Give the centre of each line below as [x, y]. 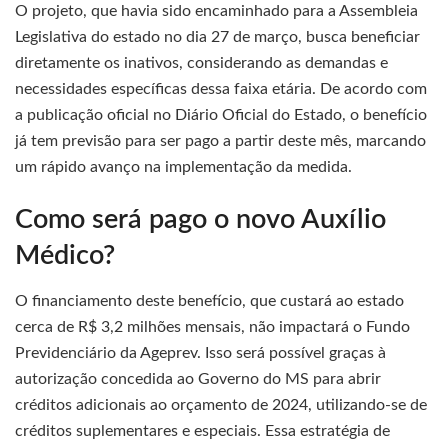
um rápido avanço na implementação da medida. [183, 166]
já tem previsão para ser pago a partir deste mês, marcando [220, 140]
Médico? [65, 256]
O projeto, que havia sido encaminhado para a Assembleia [216, 10]
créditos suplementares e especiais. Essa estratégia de [202, 431]
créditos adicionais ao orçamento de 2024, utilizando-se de [221, 405]
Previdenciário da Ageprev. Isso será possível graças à [200, 353]
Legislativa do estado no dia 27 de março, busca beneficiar [217, 36]
